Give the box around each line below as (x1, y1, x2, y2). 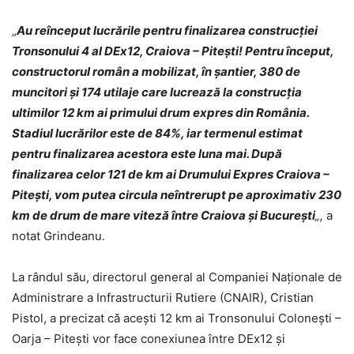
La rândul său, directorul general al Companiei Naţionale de (12, 269, 342, 284)
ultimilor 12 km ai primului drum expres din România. (12, 104, 309, 120)
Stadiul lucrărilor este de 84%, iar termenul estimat (12, 125, 303, 141)
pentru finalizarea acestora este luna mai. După (12, 145, 282, 161)
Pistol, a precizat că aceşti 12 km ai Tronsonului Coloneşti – (12, 310, 341, 326)
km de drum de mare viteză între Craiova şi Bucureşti (12, 207, 315, 223)
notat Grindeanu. (12, 228, 105, 243)
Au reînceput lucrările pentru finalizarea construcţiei (17, 22, 318, 38)
